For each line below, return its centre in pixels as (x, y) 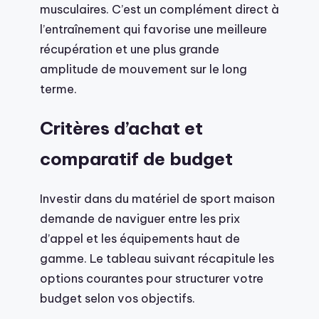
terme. (58, 88)
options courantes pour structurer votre (152, 278)
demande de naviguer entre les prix (140, 219)
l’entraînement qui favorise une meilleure (153, 28)
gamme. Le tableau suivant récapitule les (157, 258)
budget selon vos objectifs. (117, 298)
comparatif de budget (136, 159)
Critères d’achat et (121, 129)
